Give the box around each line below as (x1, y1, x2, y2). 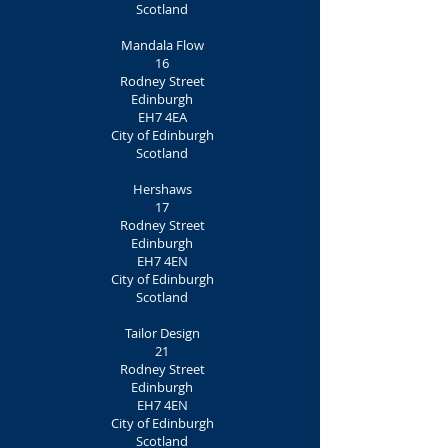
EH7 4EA (137, 108, 187, 126)
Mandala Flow (120, 36, 204, 54)
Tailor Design (124, 324, 200, 342)
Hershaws (132, 180, 192, 198)
